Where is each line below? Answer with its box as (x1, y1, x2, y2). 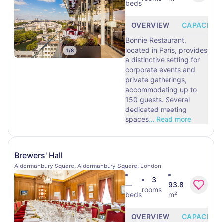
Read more (156, 115, 191, 123)
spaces (125, 115, 149, 123)
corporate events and (125, 65, 195, 74)
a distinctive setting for (125, 55, 200, 64)
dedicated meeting (125, 105, 187, 113)
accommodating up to (125, 85, 197, 94)
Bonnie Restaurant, (125, 36, 186, 44)
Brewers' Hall (14, 150, 63, 160)
